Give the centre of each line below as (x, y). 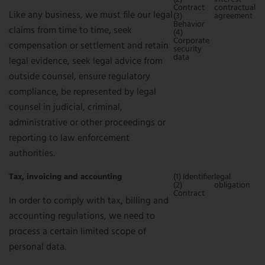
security (188, 49)
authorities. (32, 154)
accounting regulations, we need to (82, 216)
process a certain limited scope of (77, 232)
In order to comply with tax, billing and (89, 201)
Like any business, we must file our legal (91, 15)
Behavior (189, 25)
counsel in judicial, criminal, (66, 108)
